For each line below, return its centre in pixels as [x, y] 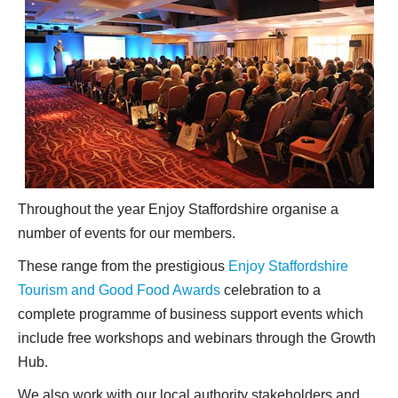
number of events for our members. [127, 233]
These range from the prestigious [123, 266]
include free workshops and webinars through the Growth [197, 338]
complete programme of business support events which [191, 314]
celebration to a [271, 290]
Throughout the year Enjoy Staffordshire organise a [178, 209]
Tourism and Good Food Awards [119, 290]
